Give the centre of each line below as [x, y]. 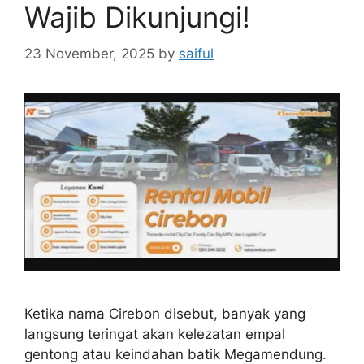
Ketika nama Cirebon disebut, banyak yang [165, 313]
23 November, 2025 [89, 53]
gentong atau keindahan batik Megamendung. [175, 354]
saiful [196, 53]
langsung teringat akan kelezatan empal [155, 334]
